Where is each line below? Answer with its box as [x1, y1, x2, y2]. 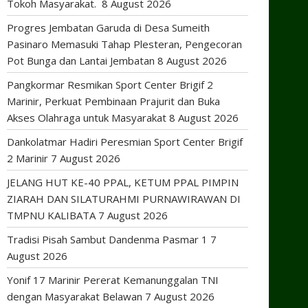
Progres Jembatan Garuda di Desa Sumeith [7, 21, 210, 34]
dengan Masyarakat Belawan [7, 289, 142, 303]
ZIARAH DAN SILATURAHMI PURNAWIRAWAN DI [7, 192, 241, 206]
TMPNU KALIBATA [7, 208, 96, 222]
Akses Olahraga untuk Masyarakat [7, 111, 166, 124]
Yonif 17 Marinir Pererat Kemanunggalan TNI [7, 273, 219, 287]
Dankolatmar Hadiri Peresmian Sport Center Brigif [7, 135, 243, 148]
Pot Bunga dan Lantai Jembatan [7, 54, 155, 67]
